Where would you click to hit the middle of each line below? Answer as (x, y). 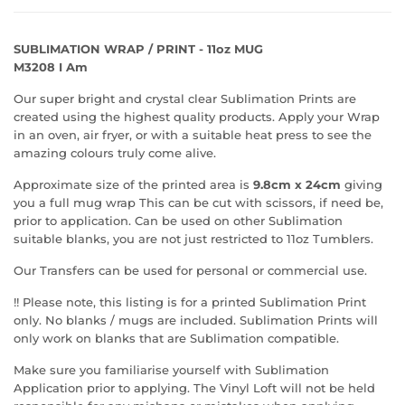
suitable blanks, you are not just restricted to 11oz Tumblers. (193, 239)
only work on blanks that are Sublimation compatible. (176, 338)
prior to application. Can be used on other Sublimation (178, 221)
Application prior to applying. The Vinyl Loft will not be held (194, 388)
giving (362, 184)
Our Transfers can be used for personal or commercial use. (190, 270)
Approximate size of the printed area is (133, 184)
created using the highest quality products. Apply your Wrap (197, 117)
